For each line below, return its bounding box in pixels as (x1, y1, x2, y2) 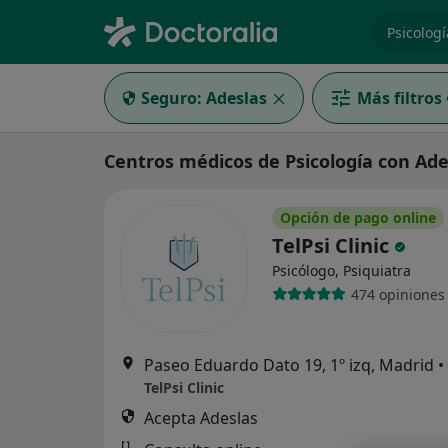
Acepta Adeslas (144, 407, 258, 429)
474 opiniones (350, 284, 445, 304)
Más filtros (357, 87, 442, 109)
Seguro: (141, 87, 202, 109)
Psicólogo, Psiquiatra (272, 261, 411, 280)
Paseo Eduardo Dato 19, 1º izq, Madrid (144, 354, 434, 376)
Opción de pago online (280, 208, 436, 227)
